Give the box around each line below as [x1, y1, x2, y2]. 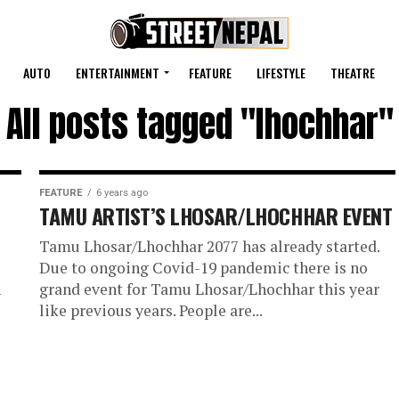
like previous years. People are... [39, 300, 263, 321]
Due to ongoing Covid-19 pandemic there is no [39, 257, 368, 278]
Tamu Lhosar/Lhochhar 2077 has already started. [39, 236, 379, 256]
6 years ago [96, 187, 148, 199]
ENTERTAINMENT [76, 63, 159, 82]
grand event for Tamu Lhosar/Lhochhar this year [39, 279, 379, 299]
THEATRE [330, 63, 375, 82]
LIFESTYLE [256, 63, 305, 82]
